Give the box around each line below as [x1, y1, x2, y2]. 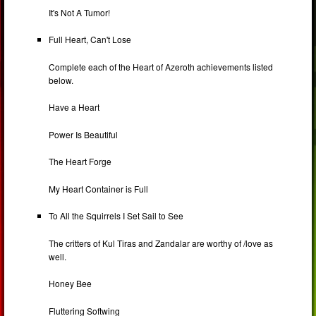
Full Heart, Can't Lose [49, 33, 132, 46]
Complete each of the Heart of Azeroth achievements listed [49, 60, 274, 73]
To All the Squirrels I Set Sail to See [49, 209, 184, 222]
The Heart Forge [49, 155, 112, 168]
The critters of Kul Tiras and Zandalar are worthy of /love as [49, 236, 274, 249]
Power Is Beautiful [49, 128, 119, 140]
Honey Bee [49, 277, 92, 290]
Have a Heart [49, 101, 100, 114]
